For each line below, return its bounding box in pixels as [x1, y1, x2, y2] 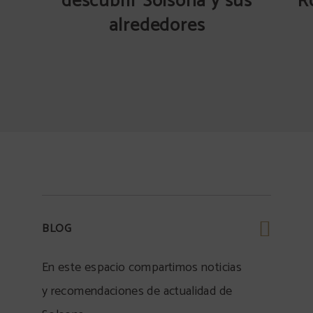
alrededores [108, 10, 205, 41]
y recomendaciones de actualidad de [42, 281, 233, 302]
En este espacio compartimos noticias [42, 257, 242, 278]
